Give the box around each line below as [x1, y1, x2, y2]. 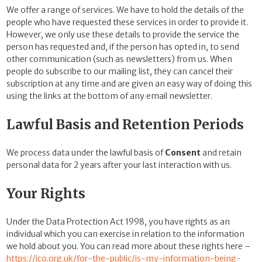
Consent [165, 147, 201, 158]
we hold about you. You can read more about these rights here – [6, 240, 251, 251]
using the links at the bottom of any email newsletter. [6, 91, 212, 102]
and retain [201, 147, 242, 158]
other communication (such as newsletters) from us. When [6, 54, 232, 65]
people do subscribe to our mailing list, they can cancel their [6, 66, 233, 77]
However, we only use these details [6, 29, 140, 40]
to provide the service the [140, 29, 239, 40]
